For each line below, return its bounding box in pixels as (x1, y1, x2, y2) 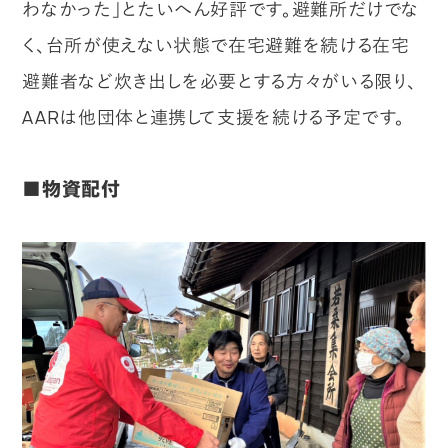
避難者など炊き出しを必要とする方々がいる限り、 (22, 68, 418, 93)
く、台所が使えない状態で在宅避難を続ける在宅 (22, 32, 410, 57)
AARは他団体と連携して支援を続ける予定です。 (22, 104, 406, 129)
